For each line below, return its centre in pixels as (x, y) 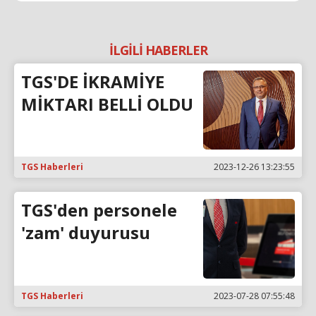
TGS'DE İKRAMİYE (93, 81)
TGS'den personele (99, 210)
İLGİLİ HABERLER (158, 50)
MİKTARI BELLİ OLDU (107, 104)
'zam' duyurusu (86, 233)
